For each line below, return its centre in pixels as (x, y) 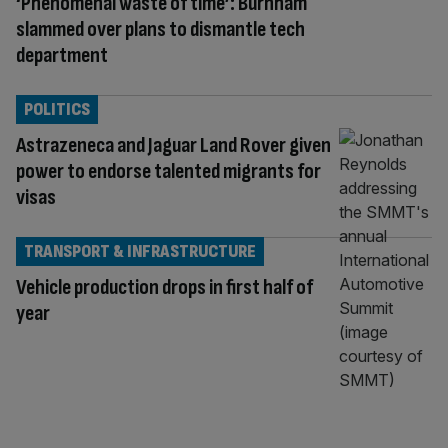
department (62, 55)
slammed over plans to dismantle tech (160, 29)
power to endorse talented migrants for (168, 171)
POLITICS (57, 109)
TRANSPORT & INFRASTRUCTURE (140, 251)
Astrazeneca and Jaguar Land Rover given (173, 145)
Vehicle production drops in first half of (164, 287)
